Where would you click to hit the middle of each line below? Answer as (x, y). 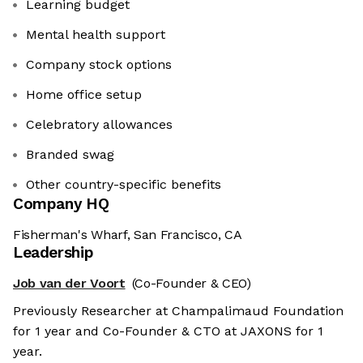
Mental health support (96, 35)
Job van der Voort (69, 284)
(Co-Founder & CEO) (191, 284)
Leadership (53, 253)
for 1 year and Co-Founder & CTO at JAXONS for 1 (168, 331)
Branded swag (70, 155)
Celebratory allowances (99, 125)
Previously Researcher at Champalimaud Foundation (178, 311)
